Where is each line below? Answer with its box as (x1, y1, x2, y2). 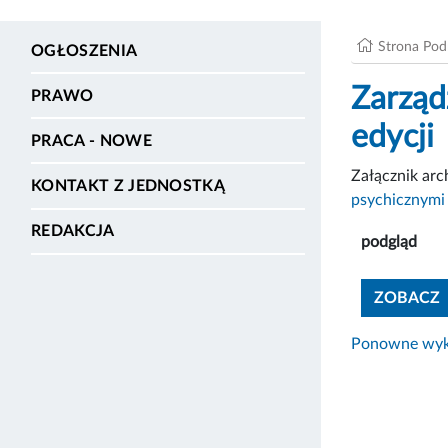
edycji (351, 120, 434, 153)
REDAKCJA (31, 223, 115, 240)
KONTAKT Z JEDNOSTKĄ (31, 178, 226, 195)
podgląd (361, 233, 417, 250)
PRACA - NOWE (31, 132, 152, 149)
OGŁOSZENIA (31, 42, 138, 59)
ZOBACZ (374, 289, 440, 306)
